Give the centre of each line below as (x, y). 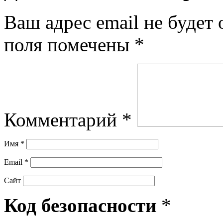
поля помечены (69, 44)
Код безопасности (83, 205)
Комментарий (63, 119)
